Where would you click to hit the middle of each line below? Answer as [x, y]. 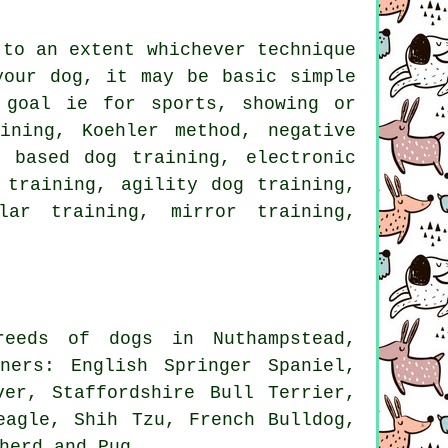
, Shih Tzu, [119, 420]
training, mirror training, [194, 212]
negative [312, 131]
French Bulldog [266, 420]
